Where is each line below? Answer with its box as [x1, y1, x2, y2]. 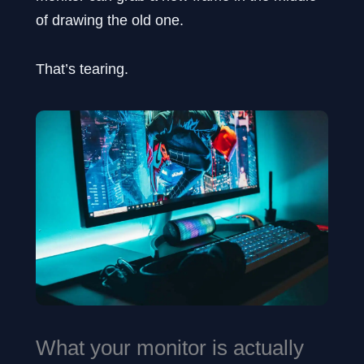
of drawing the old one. [36, 11, 184, 29]
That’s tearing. [36, 59, 128, 77]
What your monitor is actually [36, 335, 304, 360]
